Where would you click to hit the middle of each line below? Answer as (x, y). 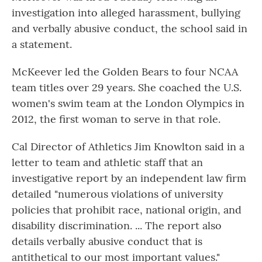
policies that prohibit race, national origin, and (127, 210)
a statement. (42, 44)
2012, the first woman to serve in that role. (116, 119)
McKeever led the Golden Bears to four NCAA (125, 72)
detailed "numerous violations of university (118, 194)
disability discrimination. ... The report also (117, 226)
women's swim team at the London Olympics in (128, 104)
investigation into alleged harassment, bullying (126, 13)
